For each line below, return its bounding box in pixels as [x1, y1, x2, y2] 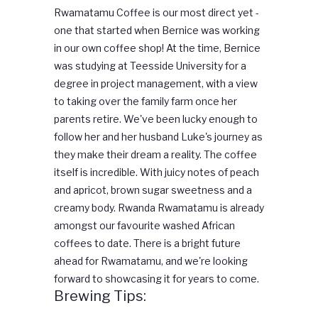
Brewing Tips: [54, 287, 146, 305]
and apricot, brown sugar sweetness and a [54, 184, 252, 197]
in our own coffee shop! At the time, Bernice [54, 42, 261, 55]
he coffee [210, 148, 257, 161]
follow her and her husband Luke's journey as [54, 131, 263, 143]
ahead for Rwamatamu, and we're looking [54, 255, 248, 268]
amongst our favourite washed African [54, 219, 235, 232]
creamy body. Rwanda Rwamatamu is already [54, 202, 264, 214]
